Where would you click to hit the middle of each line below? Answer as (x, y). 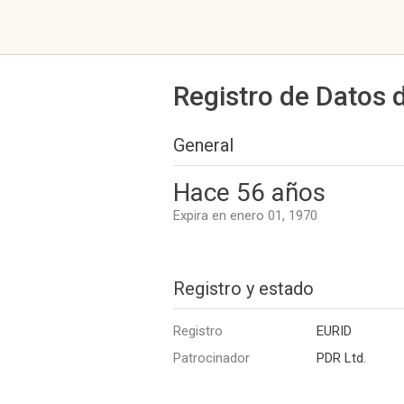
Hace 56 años (249, 193)
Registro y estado (243, 289)
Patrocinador (211, 358)
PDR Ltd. (341, 358)
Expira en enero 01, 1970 (245, 216)
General (203, 145)
